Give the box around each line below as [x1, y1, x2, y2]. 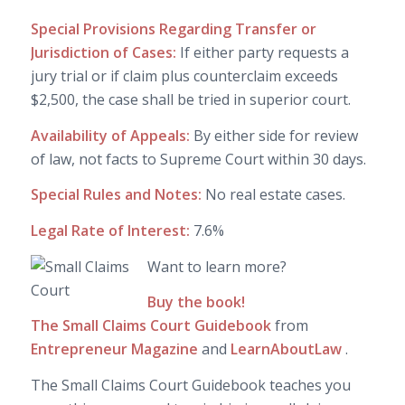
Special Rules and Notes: [30, 184, 205, 205]
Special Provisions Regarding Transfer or [30, 19, 316, 40]
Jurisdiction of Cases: [30, 42, 180, 63]
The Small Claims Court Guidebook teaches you [30, 374, 351, 395]
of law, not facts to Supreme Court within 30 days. [30, 148, 366, 169]
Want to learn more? [146, 256, 287, 277]
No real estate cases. [204, 184, 345, 205]
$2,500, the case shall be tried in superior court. [30, 89, 351, 110]
